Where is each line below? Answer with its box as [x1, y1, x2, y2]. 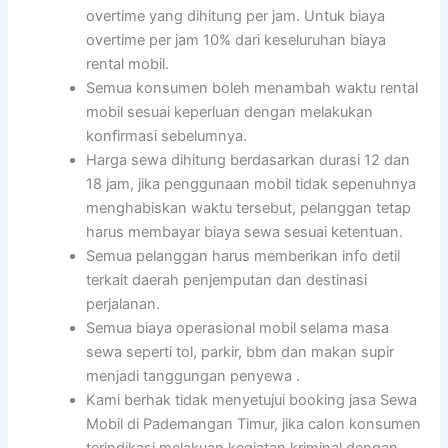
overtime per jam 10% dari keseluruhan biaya [86, 31, 387, 50]
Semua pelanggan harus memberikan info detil [86, 247, 401, 266]
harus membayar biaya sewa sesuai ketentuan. [86, 223, 404, 242]
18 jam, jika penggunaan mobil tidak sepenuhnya [86, 175, 417, 194]
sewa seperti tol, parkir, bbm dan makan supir [86, 343, 395, 362]
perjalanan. [86, 295, 161, 314]
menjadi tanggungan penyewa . [86, 367, 301, 386]
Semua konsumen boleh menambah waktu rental [86, 79, 419, 98]
